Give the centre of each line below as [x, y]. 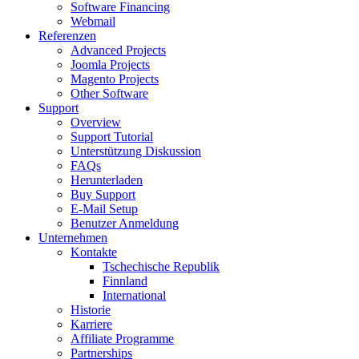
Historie [91, 309]
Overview [96, 122]
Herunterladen [107, 179]
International [134, 295]
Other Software [109, 93]
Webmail [93, 21]
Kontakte [94, 252]
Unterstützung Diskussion [136, 151]
